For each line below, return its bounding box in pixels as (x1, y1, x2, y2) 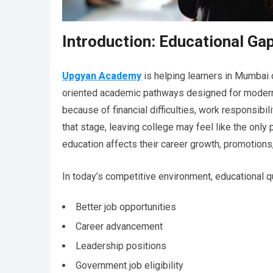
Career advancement (76, 221, 163, 233)
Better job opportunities (76, 201, 176, 213)
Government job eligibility (76, 260, 183, 272)
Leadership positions (76, 240, 166, 252)
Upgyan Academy (62, 70, 141, 82)
